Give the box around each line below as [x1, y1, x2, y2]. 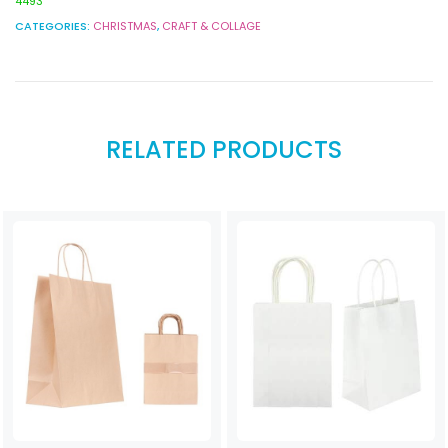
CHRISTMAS [93, 17, 157, 34]
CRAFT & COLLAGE [162, 17, 261, 34]
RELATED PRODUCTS [106, 132, 342, 166]
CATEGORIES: [15, 17, 93, 34]
